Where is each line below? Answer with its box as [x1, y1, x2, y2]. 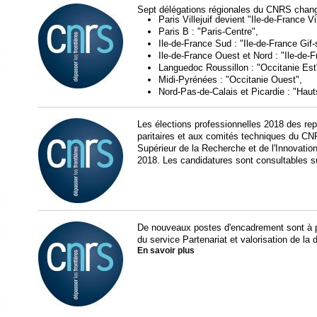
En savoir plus [137, 246, 195, 255]
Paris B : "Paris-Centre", [158, 26, 258, 37]
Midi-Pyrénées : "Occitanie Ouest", [158, 74, 302, 85]
